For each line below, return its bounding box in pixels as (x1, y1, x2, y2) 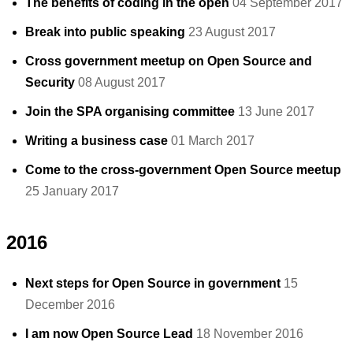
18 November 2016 (196, 327, 303, 340)
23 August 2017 (188, 25, 276, 39)
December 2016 (25, 298, 115, 311)
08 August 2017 (78, 76, 165, 89)
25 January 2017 (25, 184, 119, 198)
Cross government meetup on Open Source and (25, 54, 312, 68)
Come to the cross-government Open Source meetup (25, 163, 341, 176)
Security (25, 76, 75, 89)
